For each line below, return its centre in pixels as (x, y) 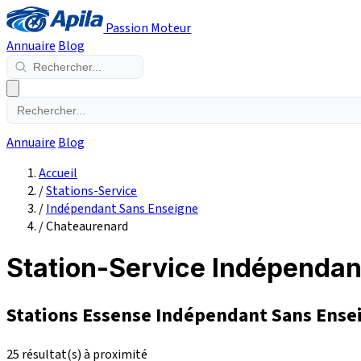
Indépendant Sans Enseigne (122, 209)
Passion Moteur (149, 28)
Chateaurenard (87, 226)
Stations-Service (91, 191)
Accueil (58, 173)
